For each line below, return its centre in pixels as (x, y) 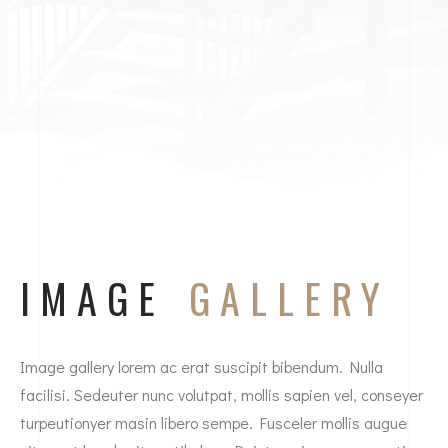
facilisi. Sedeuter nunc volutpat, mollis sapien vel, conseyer (221, 395)
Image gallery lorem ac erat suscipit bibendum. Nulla (201, 367)
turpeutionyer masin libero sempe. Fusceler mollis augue (213, 423)
